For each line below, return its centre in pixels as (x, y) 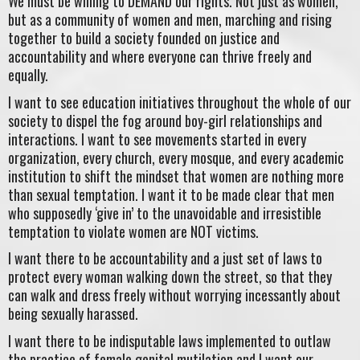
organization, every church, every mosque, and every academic (176, 157)
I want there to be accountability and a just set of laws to (165, 258)
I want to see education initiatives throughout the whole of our (180, 102)
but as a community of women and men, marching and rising (170, 20)
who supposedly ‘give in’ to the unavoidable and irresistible (165, 213)
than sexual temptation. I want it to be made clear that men (171, 194)
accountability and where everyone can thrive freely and (160, 57)
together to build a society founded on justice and (144, 38)
